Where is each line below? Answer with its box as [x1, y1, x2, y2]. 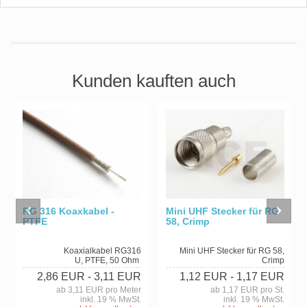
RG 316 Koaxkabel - [23, 205, 114, 217]
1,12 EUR [180, 270, 228, 282]
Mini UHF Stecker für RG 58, [180, 245, 284, 256]
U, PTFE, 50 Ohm [75, 255, 141, 265]
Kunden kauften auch [71, 71, 236, 92]
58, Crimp [166, 215, 210, 227]
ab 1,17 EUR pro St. [210, 284, 284, 295]
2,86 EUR [37, 270, 85, 282]
